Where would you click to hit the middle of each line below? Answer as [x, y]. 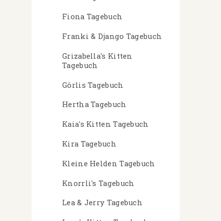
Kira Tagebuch [89, 144]
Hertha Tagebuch [94, 105]
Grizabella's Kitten [97, 56]
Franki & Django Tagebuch [112, 36]
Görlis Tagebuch [93, 85]
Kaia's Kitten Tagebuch [106, 124]
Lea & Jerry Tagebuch [102, 203]
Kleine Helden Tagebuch [109, 163]
